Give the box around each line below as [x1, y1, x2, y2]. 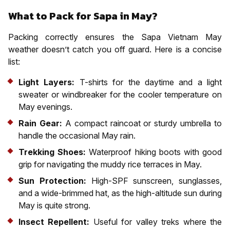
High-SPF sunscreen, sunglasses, [86, 175, 222, 186]
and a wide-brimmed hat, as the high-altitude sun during [18, 187, 222, 198]
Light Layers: [18, 76, 75, 87]
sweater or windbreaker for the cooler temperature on [18, 89, 222, 100]
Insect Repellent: [18, 216, 93, 227]
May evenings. [18, 101, 72, 112]
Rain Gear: [18, 118, 65, 128]
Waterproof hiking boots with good [86, 146, 222, 157]
